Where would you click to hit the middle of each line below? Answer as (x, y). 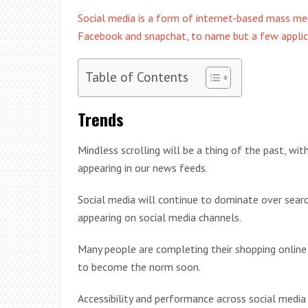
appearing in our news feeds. (143, 168)
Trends (101, 119)
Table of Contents (137, 76)
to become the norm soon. (139, 267)
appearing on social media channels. (159, 217)
